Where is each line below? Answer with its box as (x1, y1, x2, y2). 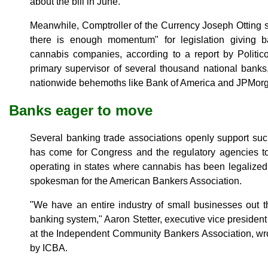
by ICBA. (30, 242, 68, 253)
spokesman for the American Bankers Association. (30, 175, 242, 186)
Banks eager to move (9, 102, 153, 118)
